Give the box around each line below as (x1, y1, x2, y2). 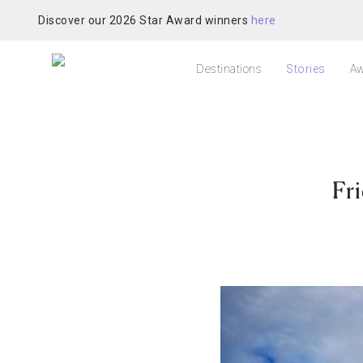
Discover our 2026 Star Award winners (38, 13, 251, 27)
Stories (286, 62, 326, 75)
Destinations (196, 62, 262, 75)
